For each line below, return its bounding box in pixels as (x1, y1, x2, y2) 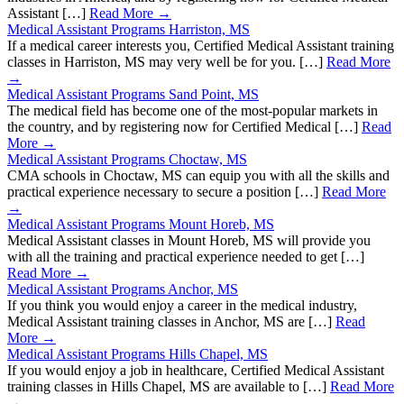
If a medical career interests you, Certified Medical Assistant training (7, 38, 394, 54)
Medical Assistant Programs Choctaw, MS (7, 151, 247, 168)
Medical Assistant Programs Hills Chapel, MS (7, 346, 268, 363)
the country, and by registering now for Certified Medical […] (7, 119, 362, 135)
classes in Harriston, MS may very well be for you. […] (7, 54, 326, 70)
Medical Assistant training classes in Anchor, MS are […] (7, 314, 335, 330)
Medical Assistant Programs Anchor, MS (7, 281, 238, 298)
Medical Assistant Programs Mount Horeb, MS (7, 216, 274, 233)
